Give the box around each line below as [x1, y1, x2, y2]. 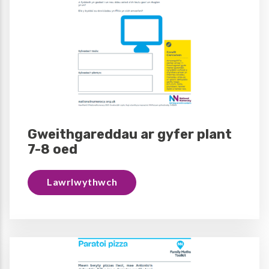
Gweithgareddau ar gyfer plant [28, 125, 232, 142]
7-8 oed [28, 141, 77, 157]
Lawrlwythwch [47, 175, 118, 187]
